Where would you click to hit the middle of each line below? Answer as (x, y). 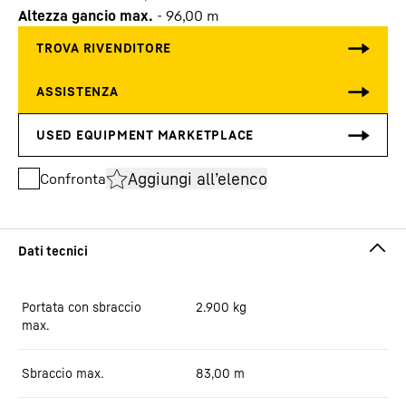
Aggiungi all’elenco (198, 178)
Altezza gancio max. (86, 15)
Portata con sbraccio (82, 307)
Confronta (73, 179)
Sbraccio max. (63, 373)
